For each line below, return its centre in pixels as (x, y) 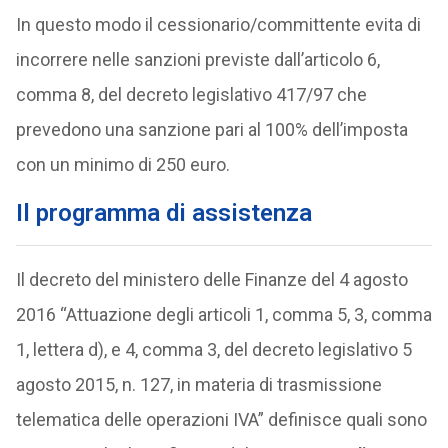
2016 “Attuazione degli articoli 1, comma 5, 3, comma (223, 314)
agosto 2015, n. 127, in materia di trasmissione (198, 384)
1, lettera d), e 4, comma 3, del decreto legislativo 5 (213, 349)
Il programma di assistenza (163, 213)
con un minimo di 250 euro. (122, 164)
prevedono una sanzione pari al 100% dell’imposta (211, 129)
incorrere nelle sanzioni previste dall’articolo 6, (197, 59)
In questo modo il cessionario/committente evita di (218, 24)
